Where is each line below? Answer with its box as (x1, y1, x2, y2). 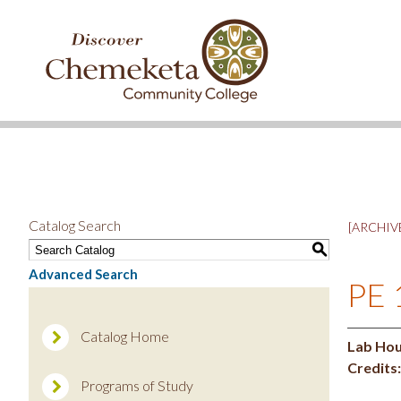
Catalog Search (29, 217, 121, 234)
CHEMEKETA (29, 38, 113, 54)
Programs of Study (81, 377, 193, 394)
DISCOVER (29, 19, 98, 35)
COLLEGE (29, 75, 91, 91)
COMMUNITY (29, 56, 117, 73)
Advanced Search (29, 266, 138, 282)
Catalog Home (81, 328, 169, 345)
